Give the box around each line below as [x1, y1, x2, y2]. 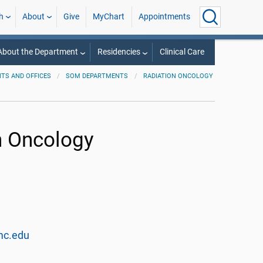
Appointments [138, 12, 190, 22]
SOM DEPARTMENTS [66, 72, 129, 80]
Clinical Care [159, 47, 204, 57]
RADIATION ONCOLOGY [143, 72, 214, 80]
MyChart [93, 12, 125, 22]
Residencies [97, 47, 140, 57]
